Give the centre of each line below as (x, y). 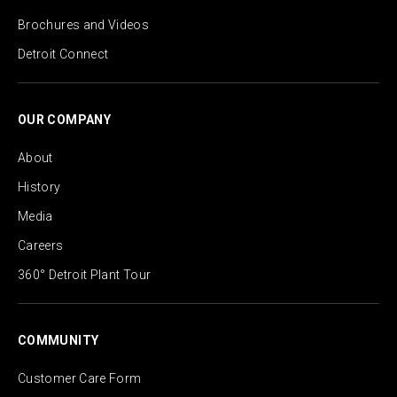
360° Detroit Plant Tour (85, 275)
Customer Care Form (80, 379)
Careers (41, 246)
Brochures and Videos (84, 25)
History (39, 187)
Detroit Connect (63, 54)
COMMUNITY (58, 341)
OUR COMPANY (64, 120)
